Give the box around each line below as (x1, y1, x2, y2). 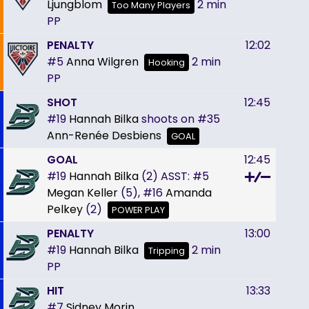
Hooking (148, 56, 185, 68)
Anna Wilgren (66, 53, 139, 70)
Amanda (166, 184, 212, 201)
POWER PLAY (112, 203, 165, 216)
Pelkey (47, 201, 83, 217)
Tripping (148, 244, 185, 257)
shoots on (141, 110, 195, 127)
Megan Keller (47, 184, 118, 201)
